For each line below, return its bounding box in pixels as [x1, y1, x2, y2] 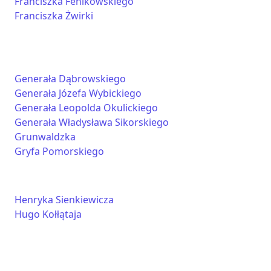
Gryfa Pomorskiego [15, 145, 104, 158]
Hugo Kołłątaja [15, 207, 82, 221]
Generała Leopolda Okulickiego [15, 101, 158, 114]
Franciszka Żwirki [15, 9, 93, 22]
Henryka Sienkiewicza [15, 193, 114, 206]
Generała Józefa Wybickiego [15, 87, 142, 100]
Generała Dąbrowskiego [15, 72, 126, 85]
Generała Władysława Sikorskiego [15, 116, 169, 129]
